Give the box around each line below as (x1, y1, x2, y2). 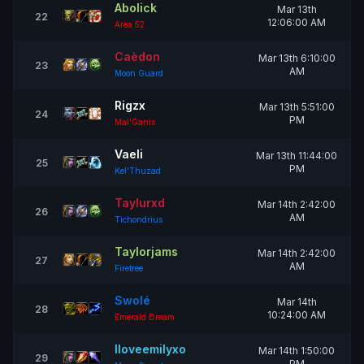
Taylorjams (115, 245, 178, 258)
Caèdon (115, 50, 160, 63)
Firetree (115, 263, 143, 273)
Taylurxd (115, 196, 165, 210)
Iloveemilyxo (115, 342, 186, 356)
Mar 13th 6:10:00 (258, 52, 336, 64)
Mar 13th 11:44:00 (256, 149, 337, 162)
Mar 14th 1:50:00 (258, 344, 335, 357)
